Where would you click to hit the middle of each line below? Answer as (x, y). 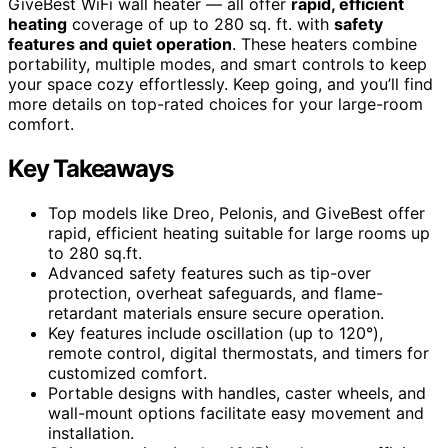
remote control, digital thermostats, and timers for (238, 352)
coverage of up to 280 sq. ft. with (200, 23)
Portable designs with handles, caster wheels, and (237, 392)
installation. (91, 432)
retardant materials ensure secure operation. (216, 312)
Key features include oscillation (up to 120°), (215, 332)
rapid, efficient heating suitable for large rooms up (239, 232)
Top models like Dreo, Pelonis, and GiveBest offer (236, 212)
